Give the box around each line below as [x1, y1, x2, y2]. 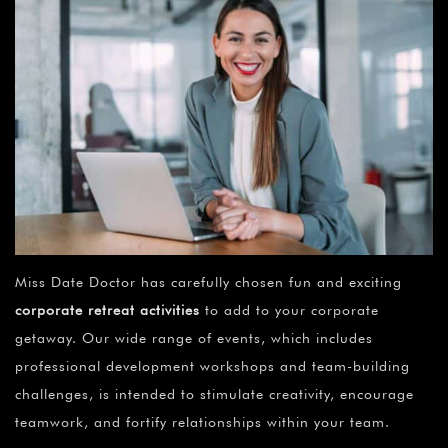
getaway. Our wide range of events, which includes [15, 329, 373, 346]
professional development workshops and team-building [15, 357, 410, 374]
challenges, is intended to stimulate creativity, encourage [15, 385, 414, 402]
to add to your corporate [200, 301, 379, 318]
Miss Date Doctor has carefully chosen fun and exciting [15, 273, 402, 290]
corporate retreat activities [15, 301, 200, 318]
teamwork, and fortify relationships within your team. [15, 413, 390, 430]
